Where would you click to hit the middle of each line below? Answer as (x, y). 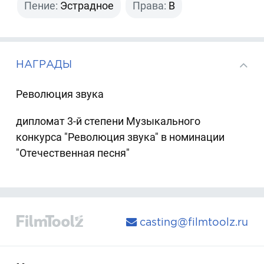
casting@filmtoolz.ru (192, 222)
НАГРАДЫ (44, 64)
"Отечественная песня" (73, 153)
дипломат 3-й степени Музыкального (108, 121)
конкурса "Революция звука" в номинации (121, 137)
